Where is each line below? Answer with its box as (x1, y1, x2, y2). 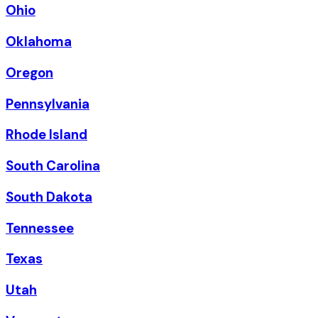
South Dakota (6, 187, 92, 206)
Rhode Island (6, 126, 87, 144)
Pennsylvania (6, 94, 89, 113)
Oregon (6, 63, 53, 82)
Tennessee (6, 219, 74, 237)
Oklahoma (6, 33, 72, 51)
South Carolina (6, 157, 100, 175)
